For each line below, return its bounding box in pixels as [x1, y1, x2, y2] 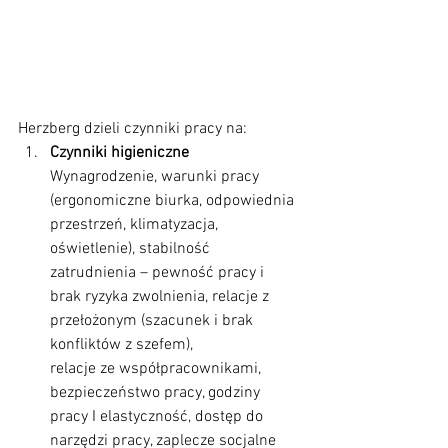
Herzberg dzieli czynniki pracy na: [18, 118, 247, 139]
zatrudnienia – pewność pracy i [50, 262, 268, 283]
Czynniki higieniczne [50, 142, 189, 163]
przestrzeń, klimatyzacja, [50, 214, 222, 235]
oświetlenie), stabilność [50, 238, 214, 259]
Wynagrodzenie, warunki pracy [50, 166, 263, 187]
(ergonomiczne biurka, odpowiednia [50, 190, 298, 211]
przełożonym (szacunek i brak [50, 310, 257, 331]
